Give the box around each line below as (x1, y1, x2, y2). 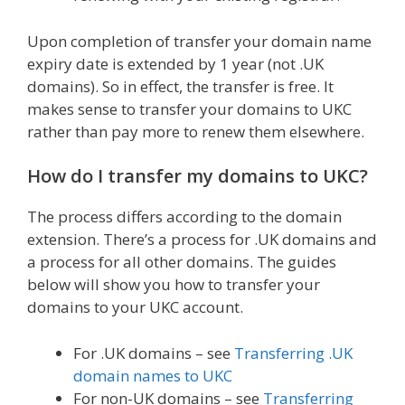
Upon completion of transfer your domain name (27, 30, 372, 52)
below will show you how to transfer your (27, 274, 320, 296)
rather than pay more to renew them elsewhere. (27, 120, 364, 142)
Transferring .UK (234, 342, 353, 363)
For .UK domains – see (73, 342, 234, 363)
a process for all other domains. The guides (27, 251, 336, 273)
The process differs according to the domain (27, 206, 342, 228)
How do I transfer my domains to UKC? (27, 164, 368, 189)
